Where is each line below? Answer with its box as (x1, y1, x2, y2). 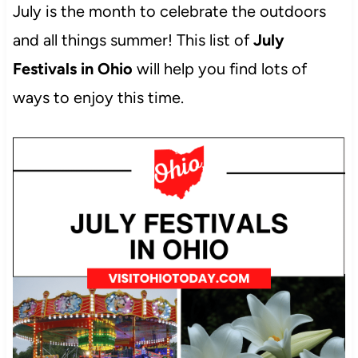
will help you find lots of (132, 59, 307, 79)
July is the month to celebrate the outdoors (12, 2, 326, 22)
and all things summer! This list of (12, 30, 253, 50)
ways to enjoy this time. (12, 88, 184, 108)
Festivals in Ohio (12, 59, 133, 79)
